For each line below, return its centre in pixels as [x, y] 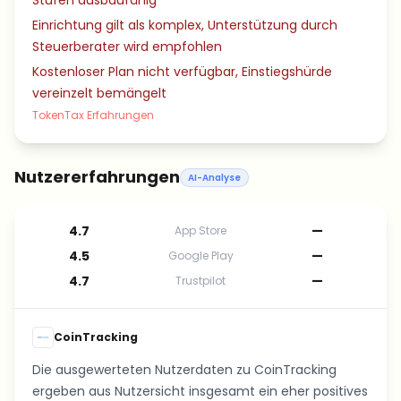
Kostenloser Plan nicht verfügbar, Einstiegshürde [182, 72]
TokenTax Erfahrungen [93, 115]
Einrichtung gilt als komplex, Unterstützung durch [185, 25]
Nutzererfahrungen [97, 177]
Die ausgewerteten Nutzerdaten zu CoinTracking [184, 370]
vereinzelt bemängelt [99, 93]
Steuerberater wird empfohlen [127, 47]
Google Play [200, 256]
